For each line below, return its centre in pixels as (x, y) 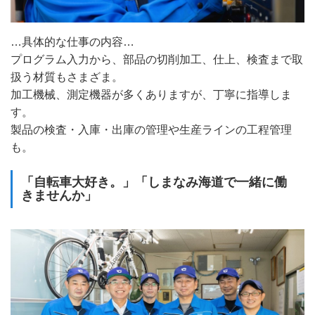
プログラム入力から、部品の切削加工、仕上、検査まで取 (157, 60)
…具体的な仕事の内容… (72, 42)
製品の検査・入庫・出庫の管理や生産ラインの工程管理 (151, 130)
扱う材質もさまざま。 (67, 77)
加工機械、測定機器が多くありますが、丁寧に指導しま (151, 95)
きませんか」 (59, 196)
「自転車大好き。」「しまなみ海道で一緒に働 (154, 182)
